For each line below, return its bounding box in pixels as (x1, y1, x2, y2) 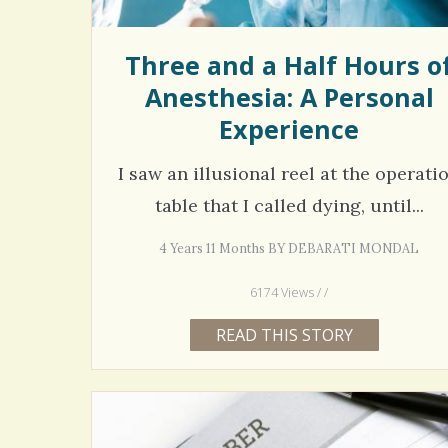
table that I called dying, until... (154, 193, 424, 217)
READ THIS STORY (215, 323, 353, 346)
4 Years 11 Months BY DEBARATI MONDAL (159, 239, 420, 256)
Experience (219, 112, 360, 147)
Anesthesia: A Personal (144, 80, 434, 115)
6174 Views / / (250, 283, 329, 301)
